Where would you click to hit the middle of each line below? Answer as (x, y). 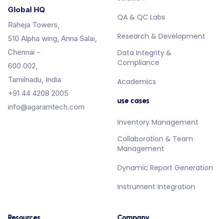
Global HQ (26, 9)
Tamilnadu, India (34, 79)
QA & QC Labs (141, 17)
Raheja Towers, (34, 24)
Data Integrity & (144, 53)
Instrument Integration (156, 186)
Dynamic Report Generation (165, 167)
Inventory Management (158, 122)
